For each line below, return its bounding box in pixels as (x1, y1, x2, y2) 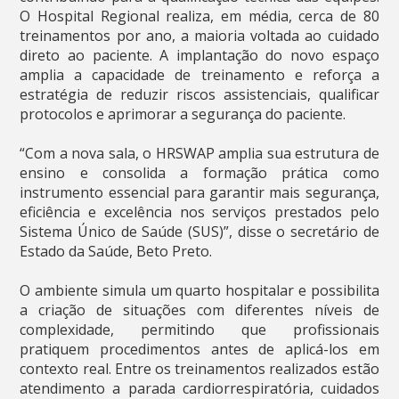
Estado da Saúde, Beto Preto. (20, 240, 213, 261)
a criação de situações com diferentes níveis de (20, 299, 379, 320)
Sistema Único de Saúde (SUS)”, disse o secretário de (20, 221, 379, 241)
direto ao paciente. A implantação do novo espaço (20, 45, 379, 65)
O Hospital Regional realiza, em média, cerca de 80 (20, 5, 379, 26)
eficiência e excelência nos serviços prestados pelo (20, 201, 379, 222)
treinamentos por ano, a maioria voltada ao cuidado (20, 25, 379, 45)
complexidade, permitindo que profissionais (20, 319, 379, 339)
